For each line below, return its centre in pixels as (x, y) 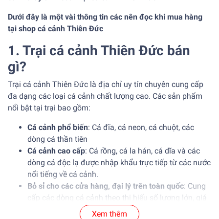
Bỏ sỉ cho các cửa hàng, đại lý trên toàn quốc (106, 186)
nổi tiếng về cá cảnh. (63, 175)
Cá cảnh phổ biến (58, 128)
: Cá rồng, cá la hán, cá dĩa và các (142, 151)
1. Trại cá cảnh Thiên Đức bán (99, 51)
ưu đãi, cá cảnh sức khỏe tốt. (77, 210)
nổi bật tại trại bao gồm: (49, 108)
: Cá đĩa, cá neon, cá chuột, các (141, 128)
